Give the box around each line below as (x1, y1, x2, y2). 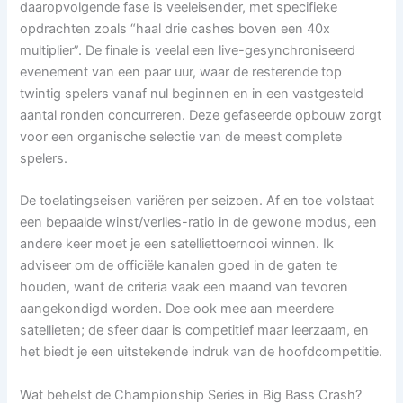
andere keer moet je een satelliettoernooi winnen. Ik (20, 236, 335, 253)
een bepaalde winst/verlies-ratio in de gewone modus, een (20, 214, 378, 231)
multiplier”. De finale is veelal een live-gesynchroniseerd (20, 41, 356, 58)
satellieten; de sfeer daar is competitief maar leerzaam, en (20, 322, 370, 339)
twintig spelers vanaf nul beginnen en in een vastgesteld (20, 85, 364, 102)
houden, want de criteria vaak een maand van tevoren (20, 279, 349, 296)
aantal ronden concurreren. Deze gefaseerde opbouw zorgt (20, 106, 382, 123)
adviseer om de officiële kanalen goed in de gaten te (20, 257, 338, 274)
